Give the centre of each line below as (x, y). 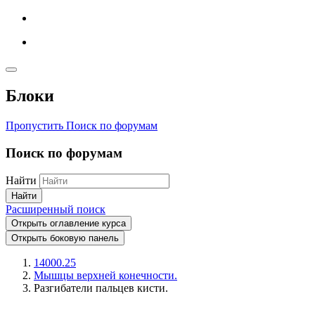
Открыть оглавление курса (69, 224)
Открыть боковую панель (65, 238)
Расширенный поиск (56, 210)
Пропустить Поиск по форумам (82, 125)
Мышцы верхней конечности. (105, 276)
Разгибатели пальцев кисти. (101, 288)
